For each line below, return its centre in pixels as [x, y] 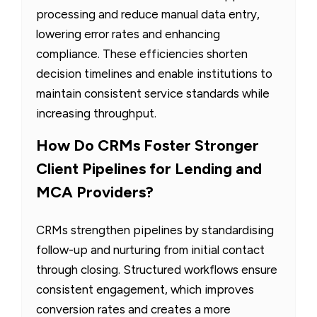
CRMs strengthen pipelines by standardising [155, 230]
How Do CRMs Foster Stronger [148, 145]
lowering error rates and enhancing [128, 34]
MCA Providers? [95, 192]
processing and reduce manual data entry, [148, 14]
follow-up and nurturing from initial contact [150, 249]
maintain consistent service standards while [153, 93]
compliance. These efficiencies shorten [142, 53]
